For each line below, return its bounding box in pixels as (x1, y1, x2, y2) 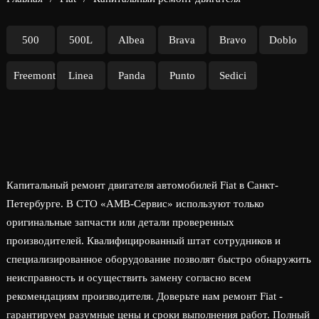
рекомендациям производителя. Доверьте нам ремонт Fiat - (6, 291, 283, 302)
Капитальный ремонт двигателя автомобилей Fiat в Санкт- (6, 179, 278, 191)
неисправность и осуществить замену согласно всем (6, 272, 251, 283)
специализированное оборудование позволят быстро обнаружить (6, 253, 311, 265)
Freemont (13, 70, 56, 81)
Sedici (219, 70, 246, 81)
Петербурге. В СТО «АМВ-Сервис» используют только (6, 198, 264, 209)
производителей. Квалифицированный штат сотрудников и (6, 235, 281, 246)
